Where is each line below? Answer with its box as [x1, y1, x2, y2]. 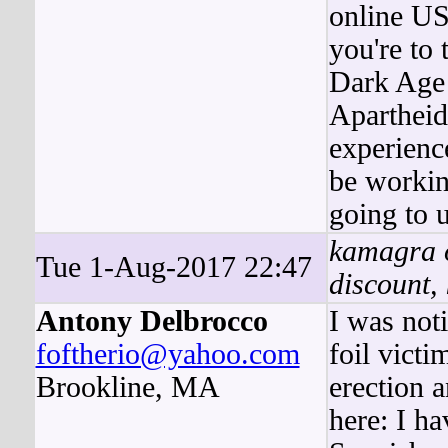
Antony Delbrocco [35, 305, 268, 337]
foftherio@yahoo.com [35, 338, 300, 370]
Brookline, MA [35, 371, 220, 403]
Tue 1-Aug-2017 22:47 [35, 251, 312, 283]
